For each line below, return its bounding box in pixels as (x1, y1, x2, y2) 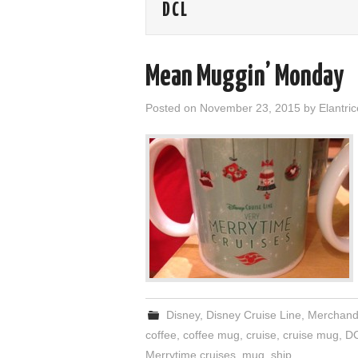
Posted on (145, 101, 200, 114)
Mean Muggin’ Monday (145, 63, 344, 92)
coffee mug (183, 328, 240, 341)
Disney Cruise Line (206, 308, 302, 321)
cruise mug (283, 328, 339, 341)
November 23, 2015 (200, 101, 300, 114)
